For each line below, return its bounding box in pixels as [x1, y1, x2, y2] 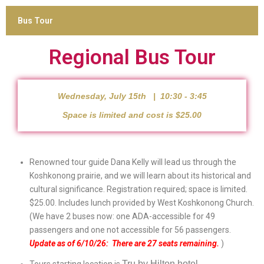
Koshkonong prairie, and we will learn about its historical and [29, 171, 251, 180]
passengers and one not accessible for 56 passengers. [29, 225, 233, 235]
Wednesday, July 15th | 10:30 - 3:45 [57, 91, 207, 101]
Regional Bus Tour [48, 45, 216, 70]
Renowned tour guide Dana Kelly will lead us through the [29, 157, 236, 167]
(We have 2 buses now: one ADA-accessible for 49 [29, 212, 215, 221]
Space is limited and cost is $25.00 [62, 110, 202, 120]
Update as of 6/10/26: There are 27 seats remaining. [29, 239, 219, 248]
